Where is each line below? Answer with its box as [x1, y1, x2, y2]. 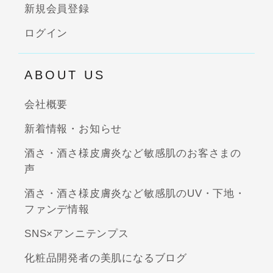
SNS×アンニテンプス [24, 227, 129, 239]
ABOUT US [24, 68, 105, 82]
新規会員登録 [24, 2, 90, 15]
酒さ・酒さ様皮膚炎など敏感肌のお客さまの [24, 147, 241, 159]
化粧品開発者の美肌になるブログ [24, 252, 187, 264]
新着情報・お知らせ [24, 122, 122, 135]
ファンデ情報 [24, 203, 90, 215]
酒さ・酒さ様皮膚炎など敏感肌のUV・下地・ [24, 187, 246, 199]
